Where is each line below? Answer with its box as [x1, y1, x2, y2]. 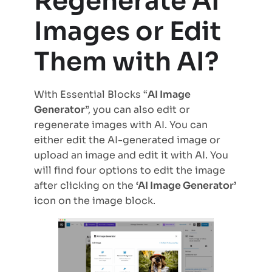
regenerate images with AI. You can [34, 118, 208, 132]
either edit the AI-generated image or [34, 134, 220, 147]
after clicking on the [34, 179, 136, 192]
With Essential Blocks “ [34, 88, 148, 101]
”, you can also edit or [85, 103, 190, 117]
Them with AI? [34, 46, 219, 78]
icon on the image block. [34, 194, 158, 208]
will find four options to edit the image [34, 164, 225, 177]
